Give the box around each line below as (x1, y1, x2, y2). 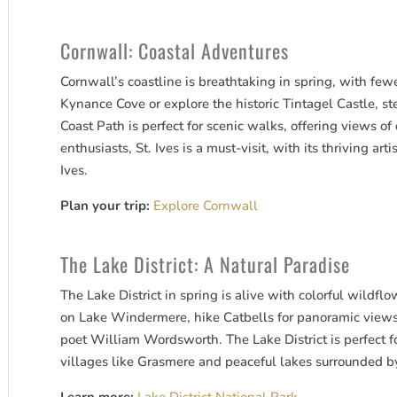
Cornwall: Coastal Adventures (60, 36, 290, 66)
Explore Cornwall (153, 197, 259, 215)
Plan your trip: (60, 197, 151, 215)
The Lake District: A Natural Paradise (60, 250, 351, 279)
